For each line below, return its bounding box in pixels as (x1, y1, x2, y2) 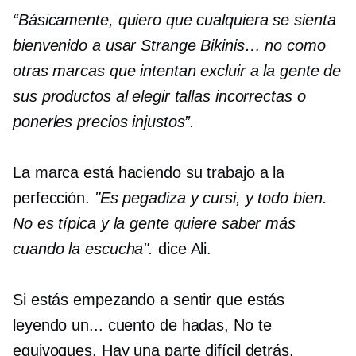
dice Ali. (153, 240, 212, 257)
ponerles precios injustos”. (13, 113, 195, 130)
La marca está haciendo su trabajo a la (13, 164, 285, 181)
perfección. (13, 189, 95, 207)
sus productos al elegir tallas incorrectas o (13, 87, 306, 105)
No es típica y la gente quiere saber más (13, 215, 296, 232)
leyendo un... (13, 316, 108, 334)
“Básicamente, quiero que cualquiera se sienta (13, 11, 336, 29)
